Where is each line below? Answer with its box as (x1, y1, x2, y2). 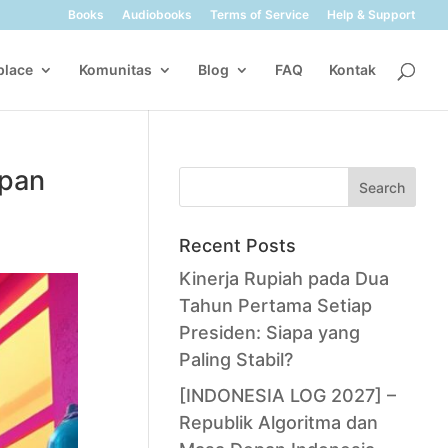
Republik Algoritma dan (178, 412, 378, 433)
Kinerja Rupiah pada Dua (178, 268, 389, 289)
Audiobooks (122, 7, 192, 22)
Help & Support (327, 7, 416, 22)
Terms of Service (210, 7, 309, 22)
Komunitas (79, 61, 152, 78)
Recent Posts (178, 235, 296, 256)
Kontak (329, 61, 376, 78)
